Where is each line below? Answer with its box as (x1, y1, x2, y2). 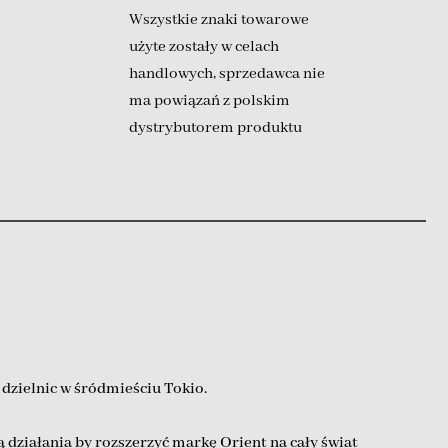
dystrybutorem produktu (129, 117, 303, 138)
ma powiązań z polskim (129, 90, 291, 111)
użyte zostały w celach (129, 36, 280, 57)
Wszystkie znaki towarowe (129, 9, 310, 30)
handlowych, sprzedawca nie (129, 63, 326, 84)
